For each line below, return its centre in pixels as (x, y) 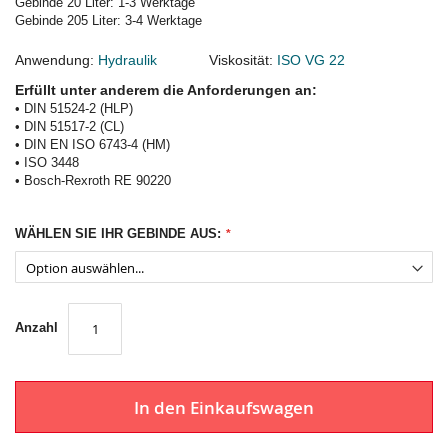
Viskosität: (217, 60)
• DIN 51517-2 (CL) (69, 126)
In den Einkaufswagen (224, 407)
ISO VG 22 (311, 60)
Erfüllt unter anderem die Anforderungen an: (166, 90)
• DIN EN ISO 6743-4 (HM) (92, 144)
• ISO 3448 (47, 162)
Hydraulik (127, 60)
